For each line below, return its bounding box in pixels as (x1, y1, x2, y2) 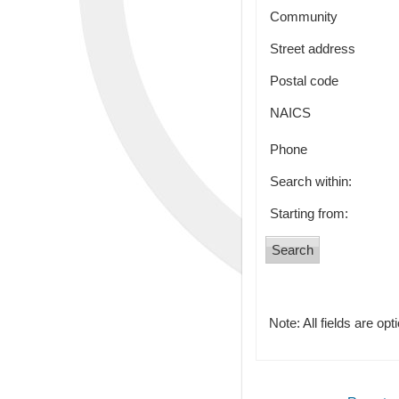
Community (270, 9, 338, 24)
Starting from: (270, 206, 348, 221)
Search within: (270, 174, 352, 189)
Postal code (270, 73, 338, 88)
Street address (270, 41, 355, 56)
